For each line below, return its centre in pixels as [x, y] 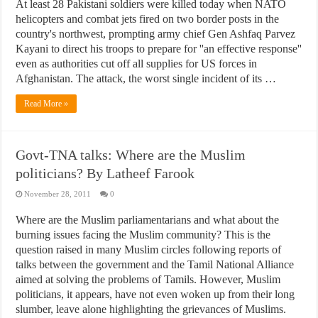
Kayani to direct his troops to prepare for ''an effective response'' [159, 49]
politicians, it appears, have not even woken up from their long [155, 294]
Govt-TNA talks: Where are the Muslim [131, 155]
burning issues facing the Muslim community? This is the [143, 235]
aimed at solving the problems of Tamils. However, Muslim [148, 279]
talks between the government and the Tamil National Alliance [155, 264]
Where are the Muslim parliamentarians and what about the [148, 220]
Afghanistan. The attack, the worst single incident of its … [146, 78]
